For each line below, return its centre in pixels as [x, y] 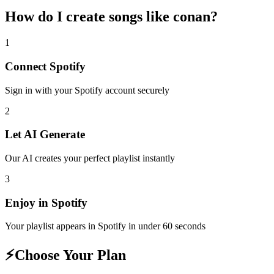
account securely [136, 90]
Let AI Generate [45, 135]
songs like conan [160, 17]
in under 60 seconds [166, 226]
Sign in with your [40, 90]
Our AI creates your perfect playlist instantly [90, 158]
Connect [27, 66]
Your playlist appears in [51, 226]
